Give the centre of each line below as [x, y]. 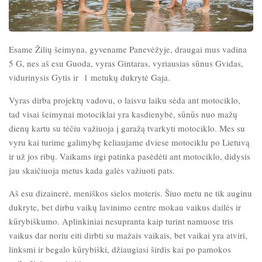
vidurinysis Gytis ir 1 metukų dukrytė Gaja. [89, 77]
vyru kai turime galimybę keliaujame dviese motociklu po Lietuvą [129, 142]
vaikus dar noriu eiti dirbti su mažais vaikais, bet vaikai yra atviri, [128, 235]
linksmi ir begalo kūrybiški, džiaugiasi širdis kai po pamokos [120, 249]
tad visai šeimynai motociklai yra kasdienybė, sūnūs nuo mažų [123, 114]
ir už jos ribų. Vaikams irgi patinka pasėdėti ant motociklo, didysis [130, 156]
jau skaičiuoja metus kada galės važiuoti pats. [92, 170]
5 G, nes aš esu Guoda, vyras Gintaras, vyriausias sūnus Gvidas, [126, 63]
